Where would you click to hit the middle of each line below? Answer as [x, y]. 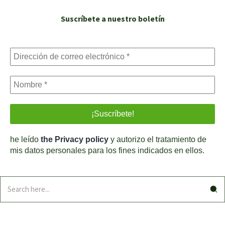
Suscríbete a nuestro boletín [113, 18]
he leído [25, 139]
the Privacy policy [75, 139]
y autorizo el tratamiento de [157, 139]
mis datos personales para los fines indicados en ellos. [107, 150]
